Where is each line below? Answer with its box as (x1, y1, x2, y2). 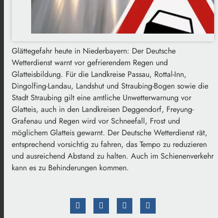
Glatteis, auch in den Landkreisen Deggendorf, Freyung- (12, 103, 194, 115)
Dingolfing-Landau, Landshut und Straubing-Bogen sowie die (12, 80, 208, 91)
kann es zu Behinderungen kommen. (12, 162, 129, 173)
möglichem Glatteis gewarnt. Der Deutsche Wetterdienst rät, (12, 127, 207, 138)
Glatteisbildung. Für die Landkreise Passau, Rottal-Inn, (12, 68, 186, 80)
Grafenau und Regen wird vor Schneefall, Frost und (12, 115, 180, 127)
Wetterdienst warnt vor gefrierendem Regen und (12, 56, 168, 68)
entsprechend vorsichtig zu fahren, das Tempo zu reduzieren (12, 138, 207, 150)
